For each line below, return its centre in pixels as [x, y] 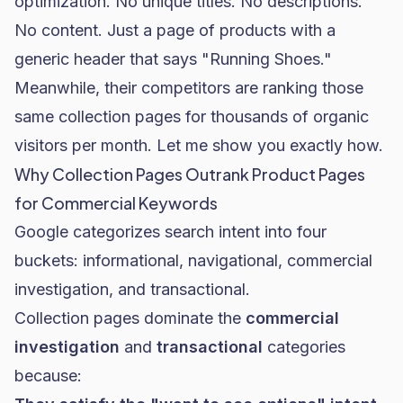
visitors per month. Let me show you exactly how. [199, 145]
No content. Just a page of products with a [175, 30]
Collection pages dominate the [130, 318]
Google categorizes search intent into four [170, 232]
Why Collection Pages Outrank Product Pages [190, 174]
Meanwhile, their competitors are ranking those [189, 88]
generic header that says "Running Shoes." [173, 59]
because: [48, 376]
